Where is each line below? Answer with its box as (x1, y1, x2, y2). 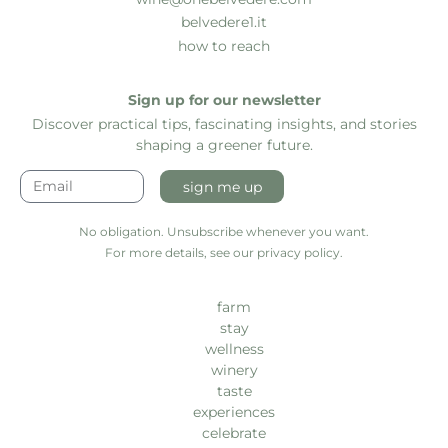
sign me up (182, 177, 262, 196)
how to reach (178, 36, 270, 55)
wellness (204, 340, 264, 359)
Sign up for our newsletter (127, 91, 321, 110)
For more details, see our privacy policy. (105, 245, 343, 261)
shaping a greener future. (135, 135, 313, 154)
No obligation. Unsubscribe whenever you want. (79, 224, 369, 240)
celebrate (202, 424, 266, 443)
